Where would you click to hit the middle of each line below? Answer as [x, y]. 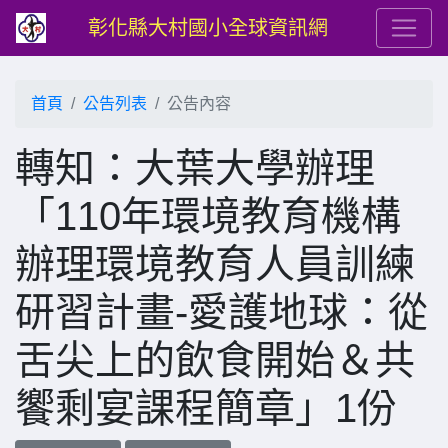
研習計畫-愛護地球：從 [221, 312]
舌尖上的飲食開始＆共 [215, 360]
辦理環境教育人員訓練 [215, 264]
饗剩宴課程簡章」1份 [206, 408]
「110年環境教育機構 [208, 216]
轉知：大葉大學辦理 [195, 168]
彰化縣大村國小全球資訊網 [208, 28]
